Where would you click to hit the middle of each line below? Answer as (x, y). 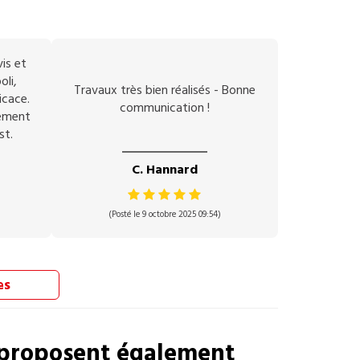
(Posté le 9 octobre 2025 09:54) (164, 214)
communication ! (164, 108)
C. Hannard (164, 170)
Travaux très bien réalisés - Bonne (164, 90)
